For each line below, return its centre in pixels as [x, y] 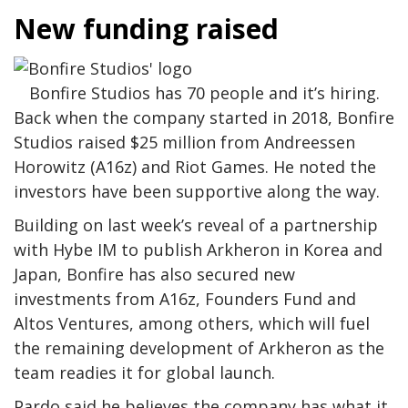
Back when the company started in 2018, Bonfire [204, 118]
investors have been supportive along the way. [197, 192]
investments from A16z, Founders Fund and [185, 299]
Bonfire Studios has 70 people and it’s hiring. [204, 93]
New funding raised [146, 28]
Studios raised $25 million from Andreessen [184, 143]
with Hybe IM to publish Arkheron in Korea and [198, 250]
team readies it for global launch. [144, 373]
